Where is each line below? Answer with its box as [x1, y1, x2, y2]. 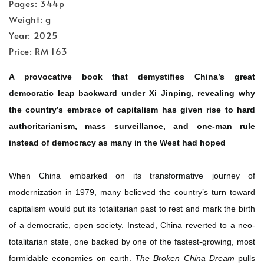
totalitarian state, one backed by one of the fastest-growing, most [9, 236, 255, 246]
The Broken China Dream [135, 253, 235, 263]
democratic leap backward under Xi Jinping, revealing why [9, 88, 255, 98]
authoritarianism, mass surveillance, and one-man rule [9, 121, 255, 131]
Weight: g [9, 12, 51, 25]
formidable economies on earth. [9, 253, 135, 263]
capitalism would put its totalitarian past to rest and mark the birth [9, 203, 255, 213]
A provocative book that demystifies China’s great [9, 71, 255, 81]
